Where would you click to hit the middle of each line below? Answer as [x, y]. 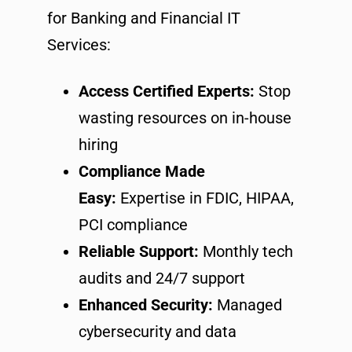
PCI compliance [133, 225]
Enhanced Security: [146, 305]
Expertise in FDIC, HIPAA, [205, 198]
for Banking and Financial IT [144, 18]
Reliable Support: [139, 251]
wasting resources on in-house [185, 118]
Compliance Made [142, 171]
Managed [247, 305]
